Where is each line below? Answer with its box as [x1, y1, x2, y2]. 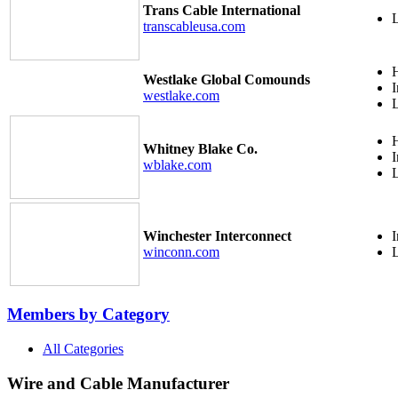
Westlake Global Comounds [143, 71, 310, 87]
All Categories [43, 341, 123, 357]
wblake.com [143, 156, 211, 172]
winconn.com [143, 243, 219, 259]
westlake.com [143, 87, 219, 103]
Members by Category [7, 305, 170, 324]
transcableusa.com [143, 18, 245, 34]
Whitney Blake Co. [143, 140, 258, 156]
